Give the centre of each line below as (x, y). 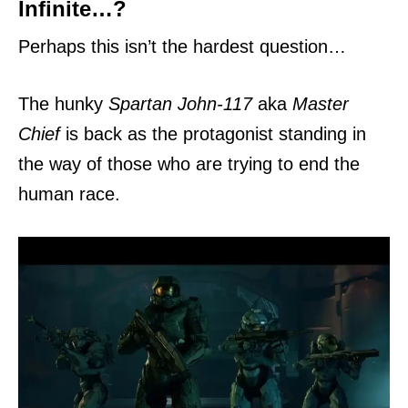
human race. (69, 194)
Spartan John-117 (180, 104)
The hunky (63, 104)
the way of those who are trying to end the (189, 164)
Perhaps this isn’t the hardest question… (182, 46)
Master (321, 104)
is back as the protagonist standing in (213, 134)
